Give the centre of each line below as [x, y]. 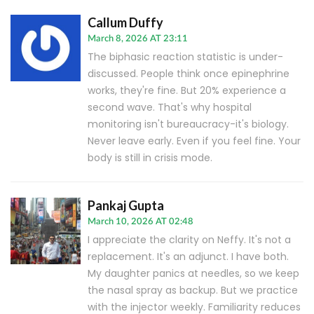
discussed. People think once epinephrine [189, 74]
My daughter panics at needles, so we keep [193, 274]
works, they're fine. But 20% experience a [187, 91]
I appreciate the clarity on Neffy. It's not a [189, 240]
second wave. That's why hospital [170, 108]
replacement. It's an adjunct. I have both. [188, 257]
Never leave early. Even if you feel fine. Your [194, 141]
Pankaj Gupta [126, 206]
